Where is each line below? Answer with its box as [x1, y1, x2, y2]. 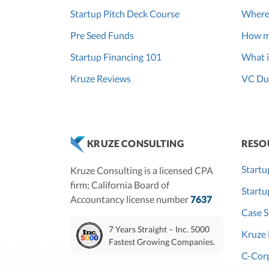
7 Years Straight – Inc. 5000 [109, 224, 210, 235]
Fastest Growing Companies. [109, 237, 215, 247]
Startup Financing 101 [70, 51, 162, 63]
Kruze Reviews [70, 73, 131, 85]
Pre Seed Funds [70, 29, 134, 41]
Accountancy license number [70, 193, 190, 205]
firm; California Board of [70, 179, 169, 191]
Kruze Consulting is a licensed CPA [70, 165, 213, 177]
